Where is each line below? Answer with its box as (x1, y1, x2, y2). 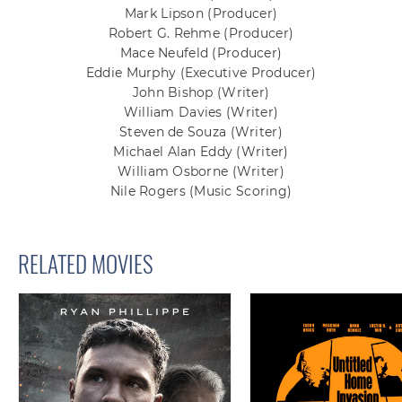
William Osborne (118, 163, 232, 180)
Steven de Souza (119, 124, 231, 141)
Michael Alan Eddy (113, 144, 237, 161)
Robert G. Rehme (108, 25, 224, 42)
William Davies (123, 104, 226, 121)
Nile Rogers (109, 183, 190, 200)
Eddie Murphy (85, 65, 180, 82)
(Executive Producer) (179, 65, 317, 82)
